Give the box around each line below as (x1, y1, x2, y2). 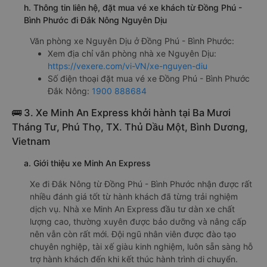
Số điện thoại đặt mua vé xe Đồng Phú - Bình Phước (48, 73, 250, 83)
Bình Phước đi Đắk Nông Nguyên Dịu (24, 14, 167, 25)
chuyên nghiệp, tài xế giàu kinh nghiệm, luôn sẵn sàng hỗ (30, 241, 253, 252)
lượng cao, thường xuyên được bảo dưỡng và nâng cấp (30, 216, 247, 226)
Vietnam (12, 135, 50, 147)
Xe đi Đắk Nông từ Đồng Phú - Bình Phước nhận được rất (30, 178, 252, 189)
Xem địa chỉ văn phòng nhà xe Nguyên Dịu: (48, 48, 216, 58)
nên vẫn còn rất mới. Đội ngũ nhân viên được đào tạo (30, 228, 236, 239)
